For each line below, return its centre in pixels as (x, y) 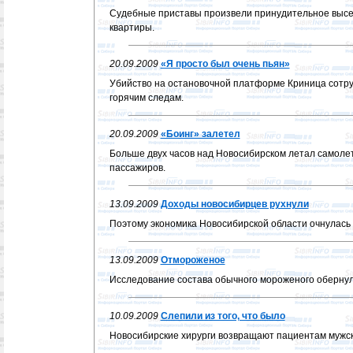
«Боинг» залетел (200, 134)
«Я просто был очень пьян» (225, 64)
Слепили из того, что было (223, 316)
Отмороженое (193, 260)
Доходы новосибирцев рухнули (234, 204)
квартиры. (132, 28)
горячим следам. (146, 98)
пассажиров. (137, 168)
